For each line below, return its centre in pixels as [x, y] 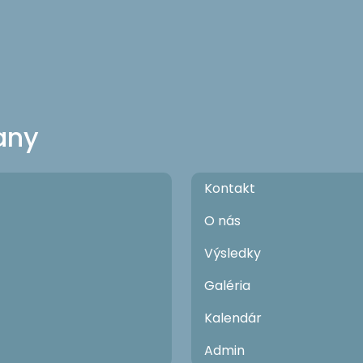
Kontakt [230, 189]
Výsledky [233, 254]
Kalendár [233, 318]
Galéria [227, 286]
